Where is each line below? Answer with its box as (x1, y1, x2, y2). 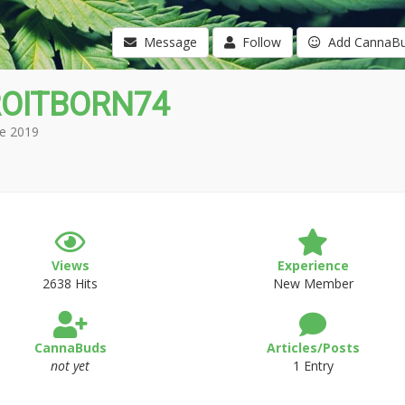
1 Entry (292, 357, 334, 374)
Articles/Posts (266, 339, 360, 356)
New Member (272, 275, 353, 292)
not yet (51, 357, 90, 374)
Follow (234, 33, 281, 51)
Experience (277, 257, 349, 274)
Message (136, 33, 197, 51)
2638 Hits (42, 275, 99, 292)
